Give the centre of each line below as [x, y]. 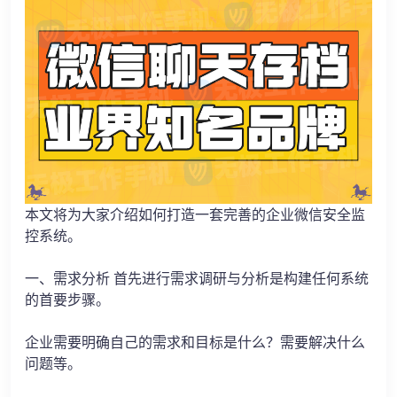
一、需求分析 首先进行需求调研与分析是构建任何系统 [197, 279]
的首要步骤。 [67, 300]
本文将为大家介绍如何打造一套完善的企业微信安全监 [195, 215]
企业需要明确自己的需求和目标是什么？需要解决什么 [195, 343]
